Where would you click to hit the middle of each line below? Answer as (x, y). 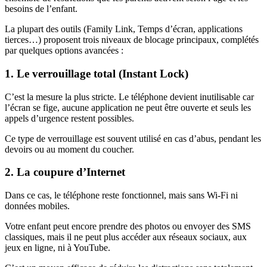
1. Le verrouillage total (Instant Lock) (97, 73)
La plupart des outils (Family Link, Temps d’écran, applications (124, 29)
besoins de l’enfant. (41, 9)
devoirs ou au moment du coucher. (69, 149)
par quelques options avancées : (64, 51)
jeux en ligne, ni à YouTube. (58, 248)
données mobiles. (37, 206)
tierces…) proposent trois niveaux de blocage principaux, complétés (132, 40)
